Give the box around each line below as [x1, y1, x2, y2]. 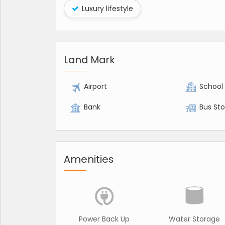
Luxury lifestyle [80, 4, 133, 14]
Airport [84, 81, 107, 92]
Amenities [64, 152, 114, 167]
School [199, 81, 223, 92]
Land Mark [64, 53, 115, 67]
